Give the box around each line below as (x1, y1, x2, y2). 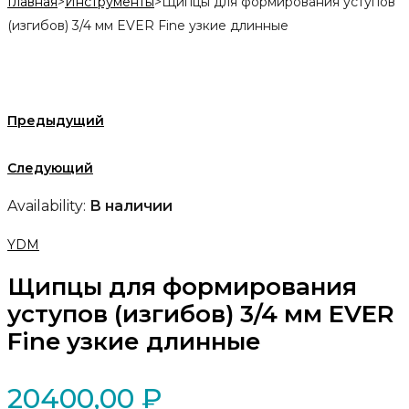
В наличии (89, 197, 173, 215)
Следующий (7, 160, 93, 177)
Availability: (7, 197, 86, 215)
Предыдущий (7, 112, 104, 130)
